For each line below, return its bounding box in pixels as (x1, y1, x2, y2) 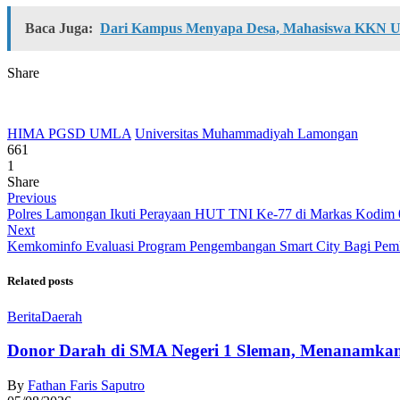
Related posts (7, 274, 73, 288)
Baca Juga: (25, 21, 93, 37)
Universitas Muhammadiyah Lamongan (135, 126, 358, 142)
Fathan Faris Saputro (28, 377, 145, 393)
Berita (7, 308, 41, 324)
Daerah (41, 308, 82, 324)
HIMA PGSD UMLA (7, 126, 131, 142)
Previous (7, 190, 56, 206)
